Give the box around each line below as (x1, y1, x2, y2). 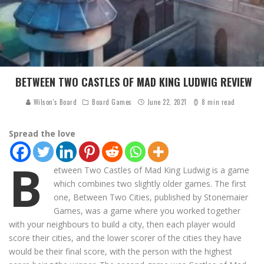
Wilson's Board (31, 97, 77, 107)
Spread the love (9, 128, 75, 139)
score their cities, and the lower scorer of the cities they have (9, 232, 242, 243)
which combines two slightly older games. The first (54, 178, 246, 189)
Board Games (91, 97, 133, 107)
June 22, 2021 (147, 97, 187, 107)
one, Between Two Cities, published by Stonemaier (54, 192, 248, 203)
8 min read (199, 97, 235, 107)
